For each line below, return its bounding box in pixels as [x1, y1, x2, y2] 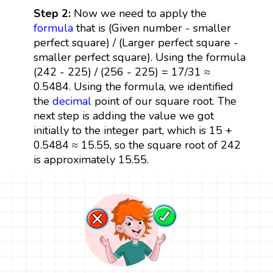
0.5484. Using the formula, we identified [33, 79, 233, 94]
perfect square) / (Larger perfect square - [33, 35, 238, 50]
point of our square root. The [91, 93, 236, 108]
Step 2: [33, 5, 74, 21]
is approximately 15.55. [33, 152, 149, 167]
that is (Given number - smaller [73, 20, 231, 35]
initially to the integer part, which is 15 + [33, 122, 232, 138]
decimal [52, 93, 91, 108]
